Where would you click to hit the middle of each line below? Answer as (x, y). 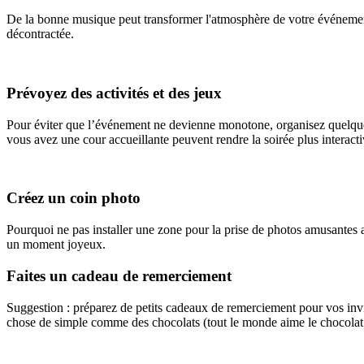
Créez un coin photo (74, 198)
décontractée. (40, 34)
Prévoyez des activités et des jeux (114, 93)
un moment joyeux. (56, 245)
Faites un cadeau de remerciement (119, 275)
